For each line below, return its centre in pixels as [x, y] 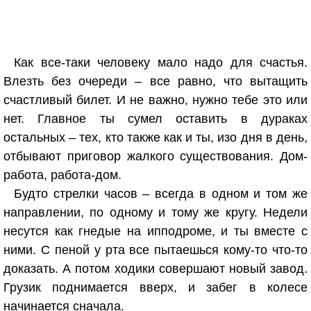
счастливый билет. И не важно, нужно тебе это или [155, 100]
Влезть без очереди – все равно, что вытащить [155, 81]
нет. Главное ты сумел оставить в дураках [155, 119]
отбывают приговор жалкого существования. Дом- [155, 156]
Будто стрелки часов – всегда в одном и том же [161, 194]
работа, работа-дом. [62, 175]
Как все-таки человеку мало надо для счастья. [161, 62]
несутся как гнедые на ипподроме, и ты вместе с [155, 231]
